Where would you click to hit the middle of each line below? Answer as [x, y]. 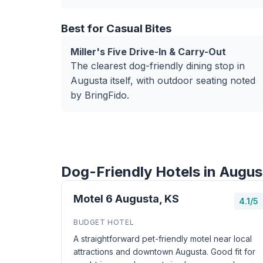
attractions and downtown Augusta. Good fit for [164, 252]
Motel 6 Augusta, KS [126, 199]
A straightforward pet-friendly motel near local [163, 239]
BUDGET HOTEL [104, 222]
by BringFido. [100, 95]
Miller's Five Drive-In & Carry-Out [148, 52]
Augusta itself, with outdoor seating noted [163, 80]
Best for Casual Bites [116, 28]
